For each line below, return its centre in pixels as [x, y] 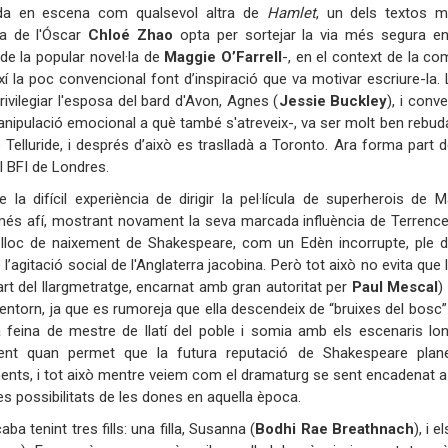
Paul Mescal [395, 286]
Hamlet [291, 12]
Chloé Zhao [131, 34]
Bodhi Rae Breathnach [334, 428]
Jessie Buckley [333, 100]
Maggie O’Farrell [223, 56]
